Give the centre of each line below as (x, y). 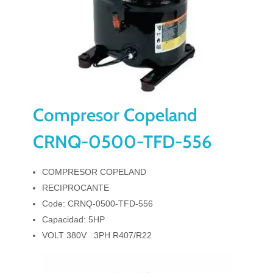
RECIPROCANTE (76, 188)
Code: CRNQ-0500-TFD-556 (98, 204)
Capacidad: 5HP (74, 220)
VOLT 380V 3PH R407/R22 (97, 236)
